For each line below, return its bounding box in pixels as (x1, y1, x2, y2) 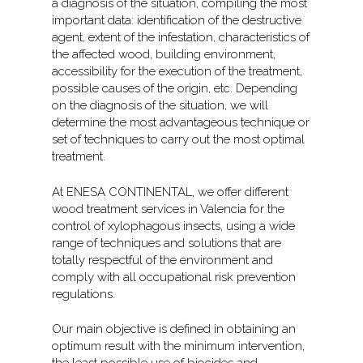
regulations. (52, 286, 116, 301)
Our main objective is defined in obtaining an (52, 322, 297, 337)
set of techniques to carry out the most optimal (52, 132, 305, 147)
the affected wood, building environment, (52, 47, 276, 62)
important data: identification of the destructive (52, 13, 302, 28)
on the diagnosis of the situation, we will (52, 98, 269, 113)
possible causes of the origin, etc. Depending (52, 81, 298, 96)
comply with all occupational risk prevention (52, 269, 297, 284)
